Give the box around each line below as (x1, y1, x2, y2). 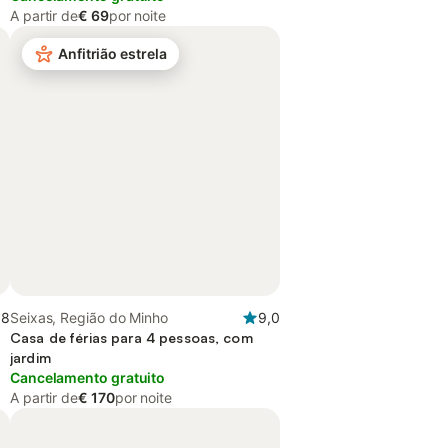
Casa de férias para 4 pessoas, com (10, 329, 253, 346)
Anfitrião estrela (58, 45, 167, 62)
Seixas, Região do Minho (10, 309, 169, 326)
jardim (10, 349, 51, 366)
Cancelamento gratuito (10, 369, 166, 386)
